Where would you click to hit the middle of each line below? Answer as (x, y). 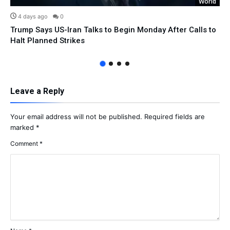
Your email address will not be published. (76, 116)
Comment (25, 143)
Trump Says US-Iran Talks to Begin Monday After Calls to (113, 30)
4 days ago (33, 16)
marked (23, 127)
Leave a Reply (37, 91)
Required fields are (175, 116)
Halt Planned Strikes (47, 40)
